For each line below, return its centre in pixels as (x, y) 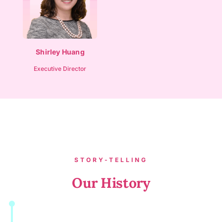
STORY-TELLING (111, 160)
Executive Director (60, 68)
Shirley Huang (60, 52)
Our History (111, 183)
